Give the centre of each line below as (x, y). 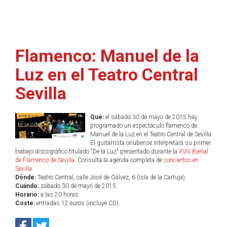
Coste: (25, 203)
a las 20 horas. (60, 195)
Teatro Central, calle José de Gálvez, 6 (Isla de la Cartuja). (111, 177)
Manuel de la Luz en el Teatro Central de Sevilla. (151, 134)
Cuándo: (27, 186)
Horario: (27, 195)
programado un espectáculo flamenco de (143, 126)
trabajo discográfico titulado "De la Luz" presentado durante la (97, 152)
